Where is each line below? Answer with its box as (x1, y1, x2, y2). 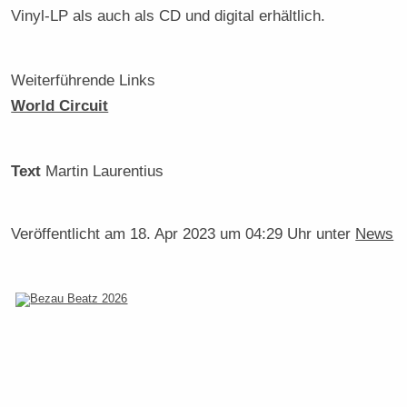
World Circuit (11, 96, 109, 115)
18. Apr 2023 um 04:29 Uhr (130, 223, 313, 243)
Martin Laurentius (45, 162, 164, 179)
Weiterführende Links (11, 71, 156, 90)
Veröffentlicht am (11, 223, 131, 243)
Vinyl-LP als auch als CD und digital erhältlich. (11, 6, 326, 25)
